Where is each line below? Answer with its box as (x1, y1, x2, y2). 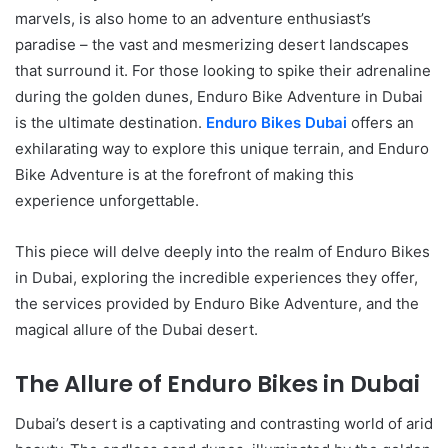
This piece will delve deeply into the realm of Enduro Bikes (15, 241, 430, 261)
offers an (347, 112, 414, 132)
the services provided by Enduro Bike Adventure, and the (15, 293, 419, 313)
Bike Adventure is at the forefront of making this (15, 164, 354, 184)
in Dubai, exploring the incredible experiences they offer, (15, 267, 418, 287)
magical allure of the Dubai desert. (15, 319, 258, 339)
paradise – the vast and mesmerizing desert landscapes (15, 34, 409, 54)
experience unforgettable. (15, 190, 199, 210)
